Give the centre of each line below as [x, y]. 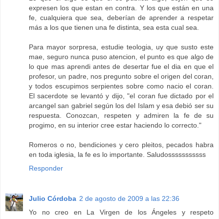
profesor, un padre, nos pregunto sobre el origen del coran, [121, 77]
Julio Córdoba [53, 199]
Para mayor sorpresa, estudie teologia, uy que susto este [121, 47]
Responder [46, 168]
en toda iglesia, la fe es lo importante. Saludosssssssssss [117, 155]
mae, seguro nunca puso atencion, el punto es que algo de [121, 57]
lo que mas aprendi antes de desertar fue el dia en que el [121, 67]
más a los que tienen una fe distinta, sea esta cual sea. [114, 28]
